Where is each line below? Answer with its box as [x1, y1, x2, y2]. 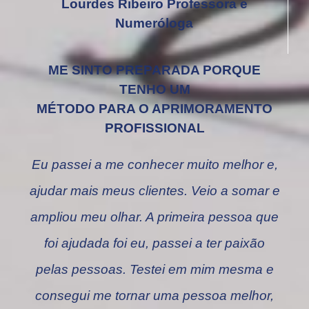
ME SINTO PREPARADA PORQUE [48, 63, 261, 78]
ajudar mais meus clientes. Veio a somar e [29, 183, 280, 199]
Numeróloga [115, 16, 193, 31]
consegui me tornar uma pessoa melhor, [35, 288, 274, 303]
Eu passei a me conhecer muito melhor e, [31, 157, 278, 172]
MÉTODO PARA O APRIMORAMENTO [37, 101, 272, 117]
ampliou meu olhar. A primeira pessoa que [30, 210, 279, 225]
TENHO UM [119, 82, 190, 97]
